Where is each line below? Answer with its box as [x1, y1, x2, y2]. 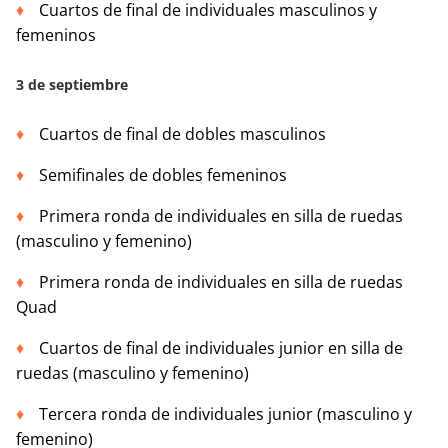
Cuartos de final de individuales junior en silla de [39, 337, 403, 360]
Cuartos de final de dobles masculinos [39, 123, 326, 146]
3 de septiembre [16, 75, 128, 95]
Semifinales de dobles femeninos [39, 164, 287, 187]
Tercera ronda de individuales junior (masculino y [39, 403, 412, 426]
